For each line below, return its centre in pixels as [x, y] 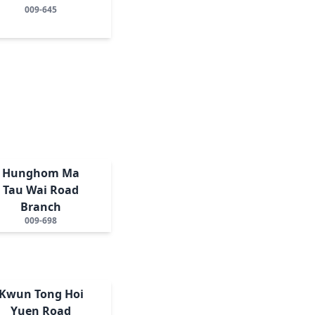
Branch [41, 206]
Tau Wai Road [41, 189]
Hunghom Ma [41, 173]
